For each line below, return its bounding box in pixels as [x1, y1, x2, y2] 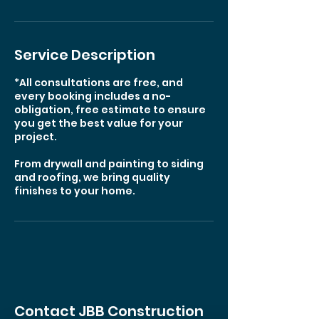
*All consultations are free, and [14, 75, 183, 90]
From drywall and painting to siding [14, 157, 204, 171]
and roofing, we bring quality [14, 170, 170, 184]
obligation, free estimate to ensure [14, 103, 206, 117]
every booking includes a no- [14, 89, 171, 103]
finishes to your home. [14, 184, 135, 198]
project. [14, 130, 57, 144]
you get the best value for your [14, 116, 183, 130]
